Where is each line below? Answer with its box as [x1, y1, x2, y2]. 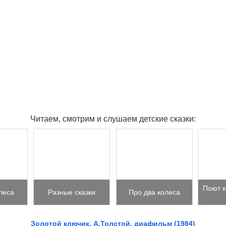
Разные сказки [48, 188, 96, 197]
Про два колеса [128, 188, 180, 197]
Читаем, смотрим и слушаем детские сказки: [30, 114, 196, 124]
